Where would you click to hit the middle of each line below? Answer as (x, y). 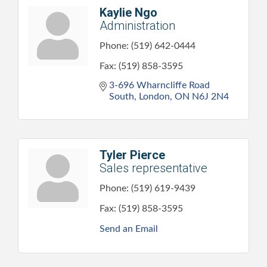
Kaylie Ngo (128, 12)
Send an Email (129, 229)
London (154, 96)
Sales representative (153, 168)
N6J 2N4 (210, 96)
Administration (137, 25)
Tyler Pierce (132, 155)
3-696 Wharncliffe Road (159, 85)
